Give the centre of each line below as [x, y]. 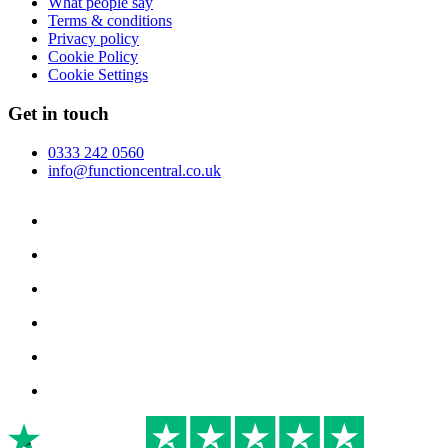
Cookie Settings [98, 75]
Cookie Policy [93, 57]
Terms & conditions [110, 21]
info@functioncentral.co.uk [134, 170]
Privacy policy [93, 39]
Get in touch [58, 114]
